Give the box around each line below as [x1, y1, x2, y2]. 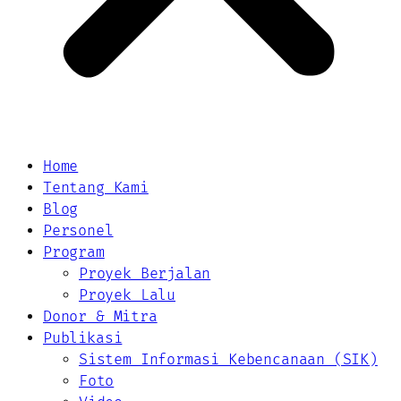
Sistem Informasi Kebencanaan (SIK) [79, 350, 378, 369]
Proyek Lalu [79, 286, 176, 304]
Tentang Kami [43, 178, 149, 197]
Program [43, 243, 105, 261]
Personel [43, 221, 114, 240]
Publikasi [43, 328, 123, 347]
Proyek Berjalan [79, 264, 211, 283]
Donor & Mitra [43, 307, 158, 326]
